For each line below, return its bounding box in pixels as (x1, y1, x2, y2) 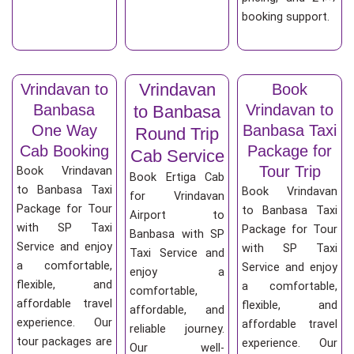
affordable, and (129, 303, 225, 318)
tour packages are (17, 334, 112, 349)
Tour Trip (258, 163, 321, 181)
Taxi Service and (129, 246, 225, 261)
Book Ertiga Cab (129, 170, 225, 185)
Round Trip (135, 124, 219, 145)
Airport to (129, 208, 225, 223)
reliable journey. (129, 322, 225, 337)
